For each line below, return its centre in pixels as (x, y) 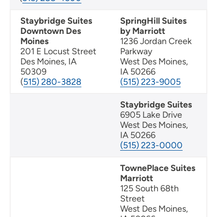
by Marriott (143, 31)
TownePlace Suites (158, 168)
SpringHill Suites (153, 21)
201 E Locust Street (58, 52)
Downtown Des (51, 31)
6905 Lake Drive (151, 115)
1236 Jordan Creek (156, 41)
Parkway (136, 52)
